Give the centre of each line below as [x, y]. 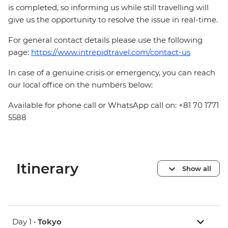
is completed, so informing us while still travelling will [108, 8]
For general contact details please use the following [105, 40]
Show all [197, 168]
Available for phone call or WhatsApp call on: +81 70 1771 [113, 105]
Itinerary [47, 169]
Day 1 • [25, 222]
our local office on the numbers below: [80, 85]
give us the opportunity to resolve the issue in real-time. [113, 20]
